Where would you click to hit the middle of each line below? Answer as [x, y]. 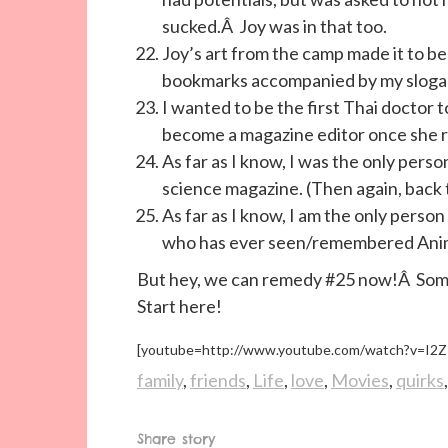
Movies [360, 380]
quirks [420, 380]
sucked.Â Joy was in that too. [274, 26]
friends [218, 380]
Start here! [179, 306]
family [160, 380]
